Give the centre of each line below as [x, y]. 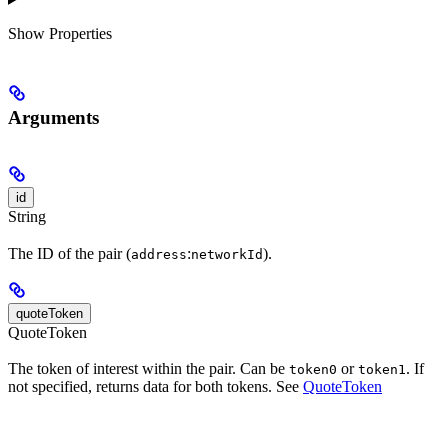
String [27, 217]
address [159, 254]
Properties [80, 33]
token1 [382, 369]
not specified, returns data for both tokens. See [155, 386]
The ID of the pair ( [69, 253]
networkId [227, 254]
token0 [313, 369]
